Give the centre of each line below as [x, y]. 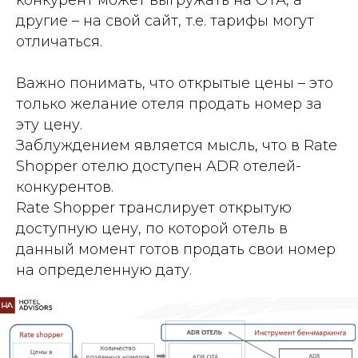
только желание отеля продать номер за [169, 103]
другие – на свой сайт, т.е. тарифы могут [165, 20]
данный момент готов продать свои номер [176, 249]
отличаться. [59, 41]
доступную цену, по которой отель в [152, 228]
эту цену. [49, 124]
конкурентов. [65, 187]
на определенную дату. [104, 270]
